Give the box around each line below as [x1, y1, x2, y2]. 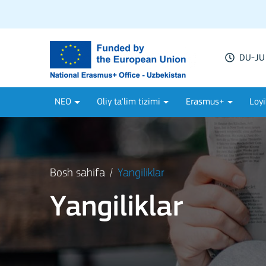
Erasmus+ [185, 97, 224, 107]
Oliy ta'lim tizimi [96, 97, 160, 107]
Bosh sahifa [50, 167, 105, 179]
